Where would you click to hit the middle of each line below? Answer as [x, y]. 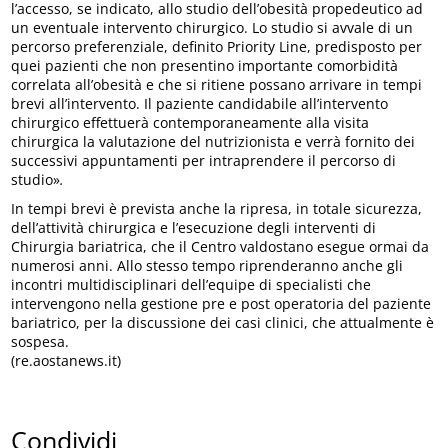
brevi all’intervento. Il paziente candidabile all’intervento [200, 103]
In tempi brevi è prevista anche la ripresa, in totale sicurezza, [217, 208]
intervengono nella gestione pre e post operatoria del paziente [221, 303]
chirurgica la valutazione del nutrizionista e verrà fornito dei [213, 141]
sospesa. [40, 341]
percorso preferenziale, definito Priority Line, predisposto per [217, 46]
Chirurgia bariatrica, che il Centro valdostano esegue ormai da [220, 246]
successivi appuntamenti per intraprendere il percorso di [204, 160]
